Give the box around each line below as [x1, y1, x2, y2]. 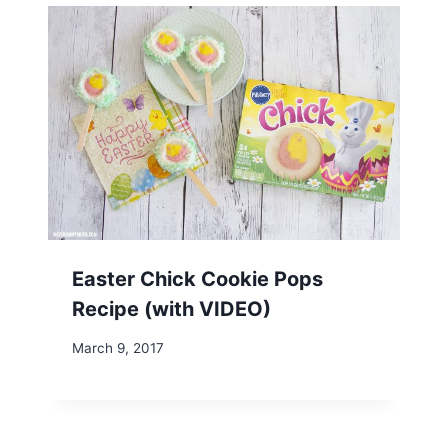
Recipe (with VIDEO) [72, 297, 271, 322]
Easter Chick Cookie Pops [72, 267, 323, 292]
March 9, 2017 [72, 339, 164, 356]
